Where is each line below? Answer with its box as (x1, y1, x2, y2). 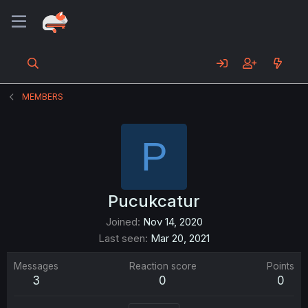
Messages (14, 261, 58, 272)
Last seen (98, 232, 145, 245)
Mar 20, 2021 (151, 232, 210, 245)
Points (267, 261, 294, 272)
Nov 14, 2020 (142, 215, 203, 228)
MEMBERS (22, 91, 64, 102)
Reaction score (129, 261, 197, 272)
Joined (105, 215, 137, 228)
